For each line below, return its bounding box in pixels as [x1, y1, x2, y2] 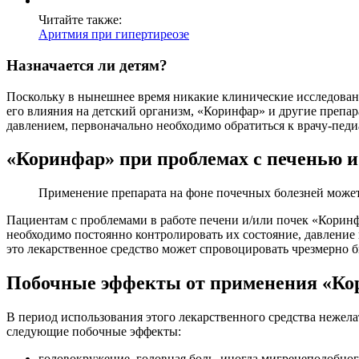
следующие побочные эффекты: [6, 325, 181, 339]
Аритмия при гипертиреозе [38, 27, 189, 42]
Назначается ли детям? [6, 56, 167, 74]
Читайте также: [38, 13, 122, 27]
